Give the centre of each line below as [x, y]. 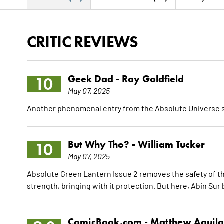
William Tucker [171, 145]
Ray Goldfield [153, 79]
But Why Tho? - [103, 145]
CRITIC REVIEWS [82, 42]
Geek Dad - [95, 79]
